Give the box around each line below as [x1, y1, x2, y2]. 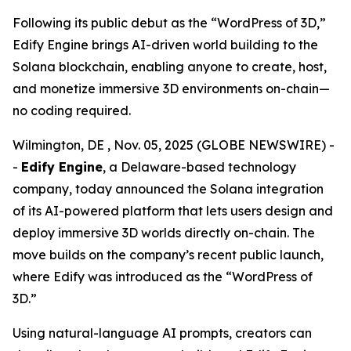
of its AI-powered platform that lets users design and [13, 203, 333, 219]
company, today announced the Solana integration [13, 181, 324, 197]
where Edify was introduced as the [13, 269, 226, 284]
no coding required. [13, 103, 131, 118]
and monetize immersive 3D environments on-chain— [13, 81, 330, 96]
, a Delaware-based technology [103, 159, 296, 175]
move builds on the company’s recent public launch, [13, 247, 324, 262]
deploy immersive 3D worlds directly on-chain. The [13, 225, 315, 241]
